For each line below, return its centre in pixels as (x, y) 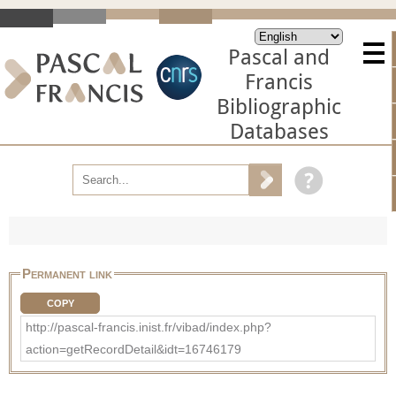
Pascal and (279, 57)
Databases (279, 132)
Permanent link (67, 273)
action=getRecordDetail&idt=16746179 (133, 349)
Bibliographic (279, 107)
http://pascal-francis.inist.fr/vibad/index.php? (148, 327)
